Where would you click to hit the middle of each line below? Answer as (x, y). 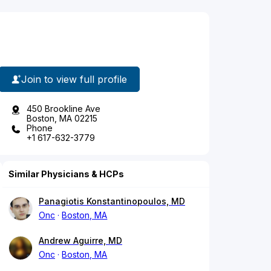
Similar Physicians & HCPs (66, 174)
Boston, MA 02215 (62, 119)
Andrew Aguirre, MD (80, 241)
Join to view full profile (74, 79)
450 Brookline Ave (64, 109)
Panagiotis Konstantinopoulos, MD (112, 201)
